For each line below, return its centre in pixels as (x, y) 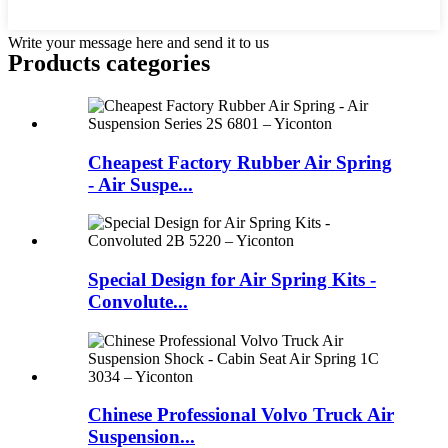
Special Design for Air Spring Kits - (232, 280)
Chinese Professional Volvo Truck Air (241, 415)
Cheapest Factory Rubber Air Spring (240, 162)
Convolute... (138, 302)
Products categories (109, 62)
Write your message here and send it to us (138, 43)
